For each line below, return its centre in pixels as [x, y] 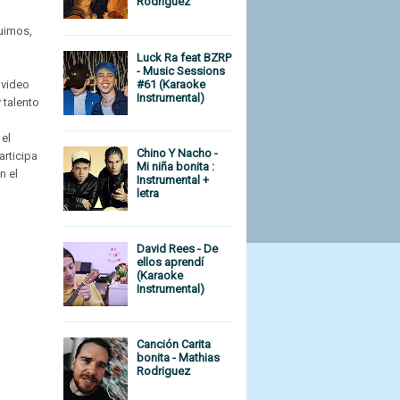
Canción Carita [174, 345]
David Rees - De [178, 249]
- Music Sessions [181, 71]
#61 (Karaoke [171, 84]
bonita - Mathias [179, 358]
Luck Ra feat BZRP [184, 57]
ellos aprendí [171, 262]
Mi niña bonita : [176, 166]
